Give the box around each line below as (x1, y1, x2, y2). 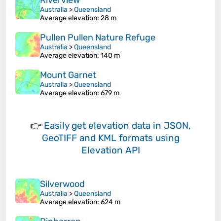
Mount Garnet (40, 70, 96, 81)
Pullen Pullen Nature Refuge (40, 32, 155, 43)
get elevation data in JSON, (72, 120, 191, 132)
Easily (44, 120, 72, 132)
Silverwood (40, 179, 85, 190)
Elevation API (81, 145, 140, 156)
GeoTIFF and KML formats (41, 132, 153, 144)
